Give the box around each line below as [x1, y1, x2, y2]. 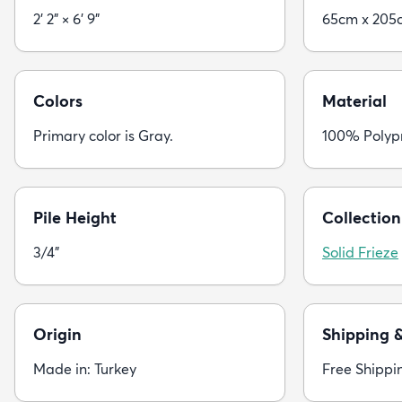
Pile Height [33, 207, 117, 229]
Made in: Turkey [33, 360, 136, 379]
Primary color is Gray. [33, 127, 173, 145]
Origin [33, 324, 82, 345]
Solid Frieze [322, 243, 398, 262]
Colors [33, 91, 83, 112]
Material [322, 91, 387, 112]
